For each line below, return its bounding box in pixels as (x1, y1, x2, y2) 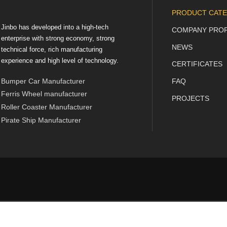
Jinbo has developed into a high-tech (1, 23, 108, 31)
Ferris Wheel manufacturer (1, 89, 87, 98)
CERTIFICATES (171, 60, 222, 68)
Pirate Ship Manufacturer (1, 116, 81, 124)
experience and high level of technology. (1, 56, 119, 64)
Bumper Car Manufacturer (1, 77, 85, 85)
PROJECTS (171, 94, 209, 102)
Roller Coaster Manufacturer (1, 102, 92, 111)
